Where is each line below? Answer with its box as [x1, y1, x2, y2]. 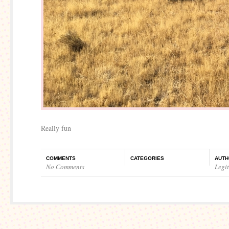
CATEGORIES [130, 155, 164, 161]
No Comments [46, 162, 84, 171]
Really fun [41, 123, 71, 133]
